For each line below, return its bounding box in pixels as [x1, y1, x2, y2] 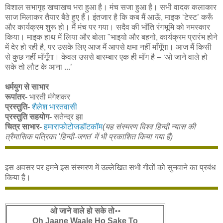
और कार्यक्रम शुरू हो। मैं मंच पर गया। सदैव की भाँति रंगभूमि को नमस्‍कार [5, 23, 210, 32]
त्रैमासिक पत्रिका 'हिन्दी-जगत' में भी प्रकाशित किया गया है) [5, 132, 173, 141]
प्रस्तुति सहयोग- [5, 112, 52, 121]
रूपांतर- [5, 93, 27, 102]
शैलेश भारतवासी [32, 103, 77, 111]
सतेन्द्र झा [52, 112, 83, 121]
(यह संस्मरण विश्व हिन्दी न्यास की [103, 122, 196, 131]
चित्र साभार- [5, 122, 42, 131]
